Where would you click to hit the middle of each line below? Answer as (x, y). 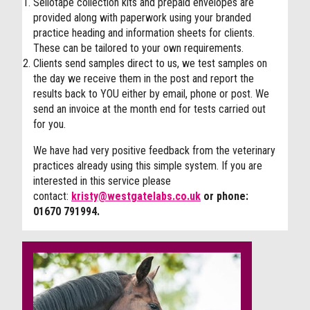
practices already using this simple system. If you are (148, 166)
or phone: (225, 196)
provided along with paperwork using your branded (142, 18)
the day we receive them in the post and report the (144, 79)
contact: (52, 196)
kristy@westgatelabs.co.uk (136, 196)
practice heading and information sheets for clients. (144, 33)
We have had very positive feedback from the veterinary (154, 151)
